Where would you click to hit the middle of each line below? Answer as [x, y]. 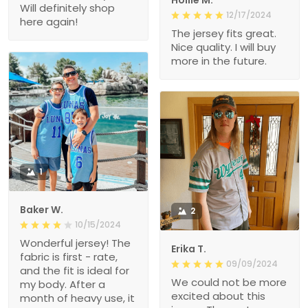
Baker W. [42, 209]
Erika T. [189, 249]
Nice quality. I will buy [223, 47]
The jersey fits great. [224, 33]
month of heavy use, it [77, 298]
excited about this [218, 296]
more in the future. [219, 60]
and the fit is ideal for [75, 270]
